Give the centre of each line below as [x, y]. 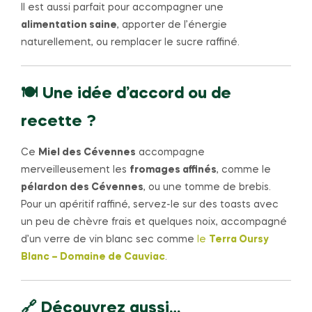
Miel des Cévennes [87, 153]
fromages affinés [173, 170]
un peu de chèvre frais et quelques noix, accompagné [154, 223]
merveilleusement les [75, 170]
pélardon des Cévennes [82, 188]
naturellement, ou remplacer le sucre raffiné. [130, 43]
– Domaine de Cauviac [108, 257]
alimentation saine [69, 25]
